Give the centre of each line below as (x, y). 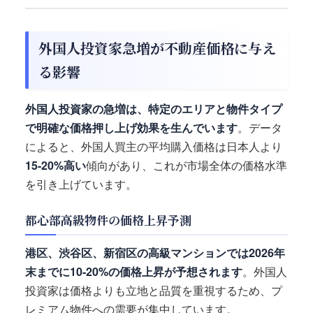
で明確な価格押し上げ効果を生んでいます (131, 128)
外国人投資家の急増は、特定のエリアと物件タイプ (154, 109)
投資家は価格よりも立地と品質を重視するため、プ (154, 291)
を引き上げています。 (81, 184)
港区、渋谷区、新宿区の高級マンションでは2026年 (155, 253)
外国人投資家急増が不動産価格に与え (157, 48)
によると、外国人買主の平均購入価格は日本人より (154, 147)
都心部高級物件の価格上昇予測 (108, 220)
